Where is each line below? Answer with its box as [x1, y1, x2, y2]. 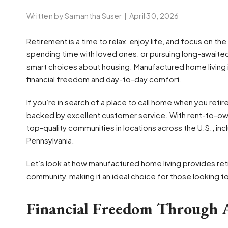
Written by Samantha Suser [26, 11, 122, 20]
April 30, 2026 [129, 11, 179, 20]
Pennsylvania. [26, 135, 74, 145]
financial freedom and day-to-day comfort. [26, 74, 182, 84]
